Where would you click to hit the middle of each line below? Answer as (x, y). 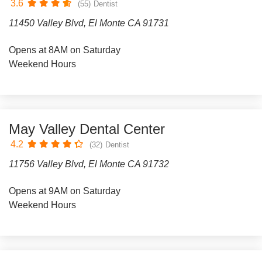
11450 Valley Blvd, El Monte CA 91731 (89, 23)
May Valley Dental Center (87, 129)
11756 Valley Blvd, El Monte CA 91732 (89, 164)
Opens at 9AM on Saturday (65, 191)
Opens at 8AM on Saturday (65, 50)
